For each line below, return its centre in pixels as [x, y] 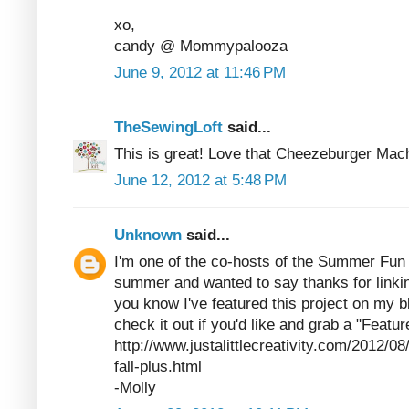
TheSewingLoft [171, 127]
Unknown [150, 235]
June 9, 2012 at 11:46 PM [200, 72]
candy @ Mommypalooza [201, 46]
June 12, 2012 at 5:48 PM [200, 180]
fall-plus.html [158, 366]
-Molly [135, 387]
